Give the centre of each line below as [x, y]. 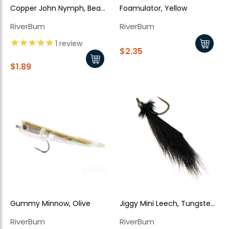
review [70, 44]
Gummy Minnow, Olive [50, 203]
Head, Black [30, 20]
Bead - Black [142, 214]
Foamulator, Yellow [153, 8]
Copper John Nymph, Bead [58, 8]
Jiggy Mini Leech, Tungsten [167, 203]
